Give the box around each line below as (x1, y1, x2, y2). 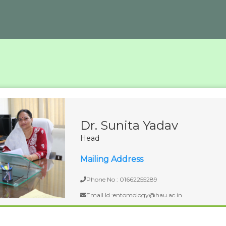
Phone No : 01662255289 (86, 176, 157, 183)
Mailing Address (80, 154, 143, 164)
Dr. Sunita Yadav (80, 118, 178, 133)
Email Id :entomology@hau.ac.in (86, 191, 182, 199)
